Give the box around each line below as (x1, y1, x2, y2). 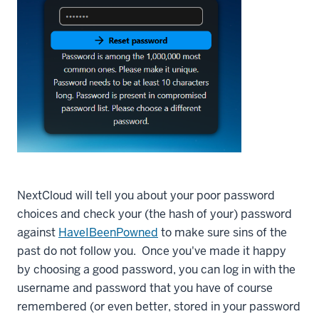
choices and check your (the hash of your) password (17, 206, 292, 221)
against (17, 224, 58, 240)
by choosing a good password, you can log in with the (17, 261, 296, 277)
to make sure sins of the (158, 224, 287, 240)
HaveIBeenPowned (58, 224, 158, 240)
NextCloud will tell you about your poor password (17, 187, 275, 203)
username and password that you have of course (17, 280, 273, 296)
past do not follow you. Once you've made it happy (17, 243, 286, 258)
